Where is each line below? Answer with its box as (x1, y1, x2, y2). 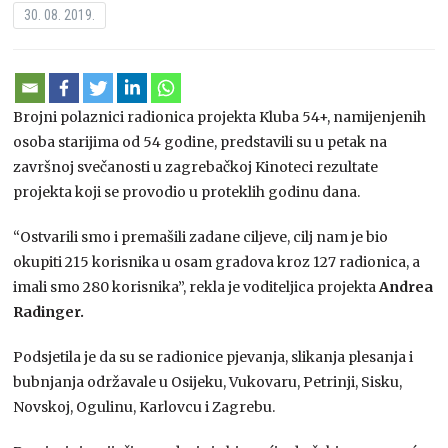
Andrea (376, 277, 434, 296)
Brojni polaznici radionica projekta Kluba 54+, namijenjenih (13, 107, 427, 126)
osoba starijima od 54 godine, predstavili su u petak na (13, 132, 388, 151)
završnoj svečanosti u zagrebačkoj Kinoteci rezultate (13, 157, 379, 176)
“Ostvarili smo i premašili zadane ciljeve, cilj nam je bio (13, 227, 389, 246)
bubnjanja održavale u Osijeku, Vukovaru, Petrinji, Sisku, (13, 372, 403, 391)
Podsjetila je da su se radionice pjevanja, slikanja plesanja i (13, 347, 414, 366)
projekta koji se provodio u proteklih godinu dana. (13, 182, 361, 201)
